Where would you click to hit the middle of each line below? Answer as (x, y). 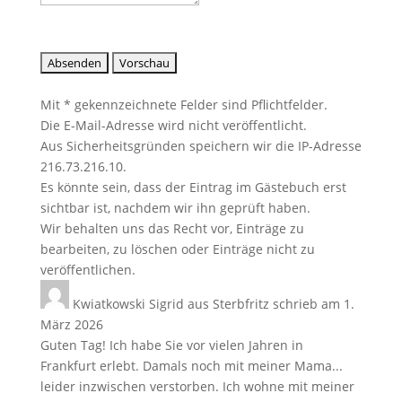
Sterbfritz (240, 304)
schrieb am (306, 304)
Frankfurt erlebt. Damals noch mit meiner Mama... (191, 366)
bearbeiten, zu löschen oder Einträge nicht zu (177, 249)
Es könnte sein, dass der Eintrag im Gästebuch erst (193, 187)
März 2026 (71, 324)
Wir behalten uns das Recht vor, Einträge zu (172, 228)
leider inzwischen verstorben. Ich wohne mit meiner (197, 386)
